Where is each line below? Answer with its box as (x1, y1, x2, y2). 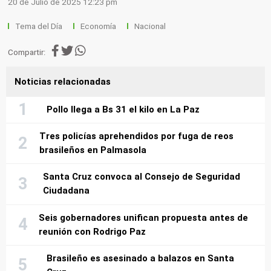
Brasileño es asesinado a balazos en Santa (46, 252, 234, 264)
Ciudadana (43, 185, 90, 197)
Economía (80, 21, 118, 31)
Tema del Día (15, 21, 65, 31)
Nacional (134, 21, 168, 31)
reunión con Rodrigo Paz (39, 226, 146, 237)
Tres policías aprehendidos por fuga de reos (39, 131, 234, 142)
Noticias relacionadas (14, 76, 111, 87)
